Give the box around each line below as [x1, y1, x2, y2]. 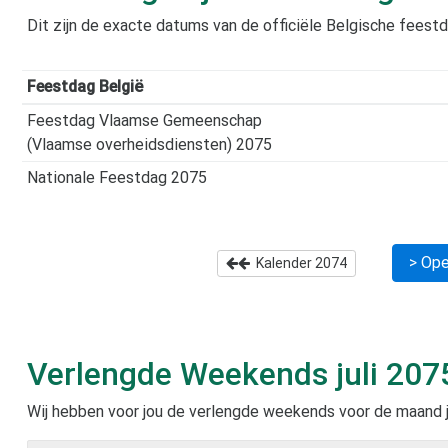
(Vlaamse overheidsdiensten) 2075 [26, 134, 272, 154]
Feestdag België [26, 76, 143, 96]
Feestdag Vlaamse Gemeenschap [26, 110, 262, 130]
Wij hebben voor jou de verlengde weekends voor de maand [27, 401, 446, 421]
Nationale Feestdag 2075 [26, 167, 207, 187]
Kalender [249, 254, 315, 271]
